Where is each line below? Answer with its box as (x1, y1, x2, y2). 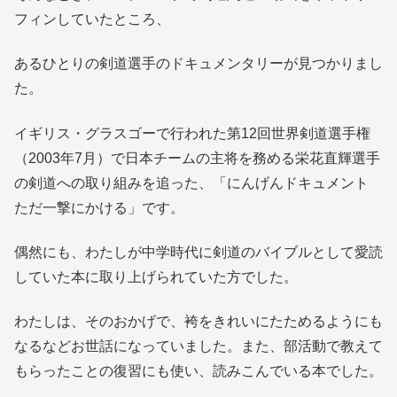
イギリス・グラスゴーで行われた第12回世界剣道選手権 (14, 125, 370, 141)
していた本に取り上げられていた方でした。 (14, 269, 298, 284)
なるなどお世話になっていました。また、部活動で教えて (14, 339, 383, 354)
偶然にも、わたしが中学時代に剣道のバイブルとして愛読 (14, 244, 383, 260)
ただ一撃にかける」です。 (14, 199, 184, 215)
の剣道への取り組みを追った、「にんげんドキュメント (14, 175, 369, 191)
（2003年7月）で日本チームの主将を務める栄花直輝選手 (14, 150, 380, 166)
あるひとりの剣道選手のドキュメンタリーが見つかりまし (14, 56, 383, 72)
